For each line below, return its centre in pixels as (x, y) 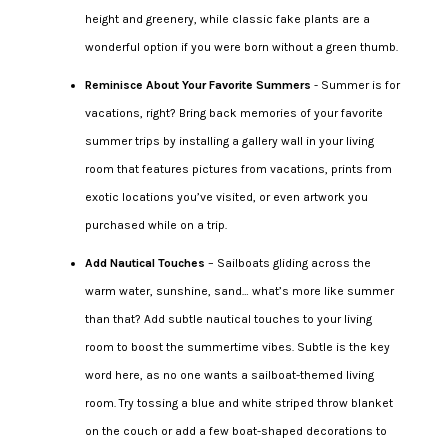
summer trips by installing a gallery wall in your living (229, 140)
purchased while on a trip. (155, 224)
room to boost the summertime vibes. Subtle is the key (237, 346)
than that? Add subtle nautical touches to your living (228, 318)
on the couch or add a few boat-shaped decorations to (235, 430)
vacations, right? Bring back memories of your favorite (233, 112)
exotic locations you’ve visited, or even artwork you (226, 196)
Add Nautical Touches (144, 262)
